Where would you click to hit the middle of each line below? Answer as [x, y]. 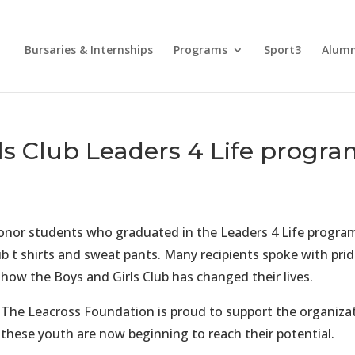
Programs [200, 50]
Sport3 [282, 50]
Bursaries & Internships [88, 50]
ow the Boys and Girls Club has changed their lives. [161, 277]
